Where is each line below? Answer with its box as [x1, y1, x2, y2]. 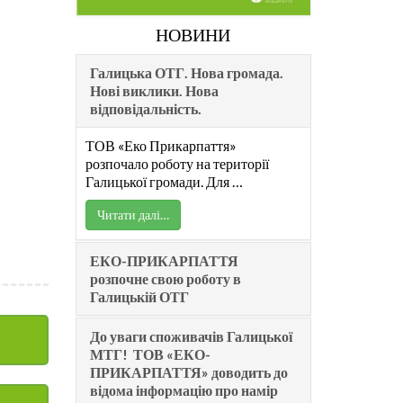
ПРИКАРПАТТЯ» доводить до [89, 363, 288, 381]
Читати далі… [96, 206, 169, 222]
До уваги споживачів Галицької [89, 327, 292, 345]
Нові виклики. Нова [89, 81, 219, 99]
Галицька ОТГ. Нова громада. [89, 63, 283, 81]
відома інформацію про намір [89, 381, 278, 399]
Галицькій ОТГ [89, 287, 189, 305]
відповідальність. [89, 99, 201, 117]
